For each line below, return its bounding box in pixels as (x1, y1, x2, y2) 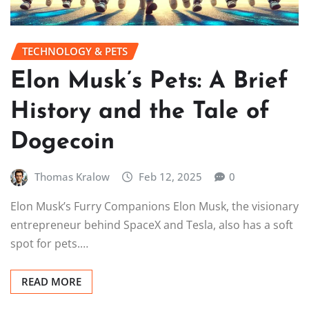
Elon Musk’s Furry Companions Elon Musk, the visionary (10, 199, 299, 215)
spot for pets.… (10, 236, 88, 252)
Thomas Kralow (34, 169, 110, 183)
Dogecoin (10, 130, 114, 154)
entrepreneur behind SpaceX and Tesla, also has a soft (10, 217, 293, 233)
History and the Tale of (10, 99, 270, 124)
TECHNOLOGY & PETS (22, 43, 128, 58)
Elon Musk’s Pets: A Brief (10, 69, 288, 94)
